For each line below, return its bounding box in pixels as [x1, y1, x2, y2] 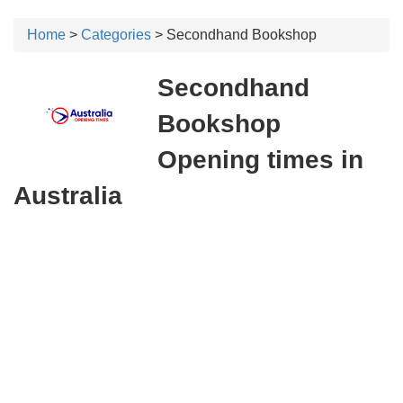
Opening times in [157, 146, 363, 174]
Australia [13, 182, 122, 210]
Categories [81, 27, 151, 42]
